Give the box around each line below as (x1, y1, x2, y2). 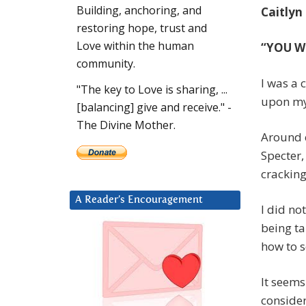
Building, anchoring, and (76, 3, 201, 18)
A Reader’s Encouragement (75, 195, 203, 206)
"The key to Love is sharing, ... (76, 82, 227, 98)
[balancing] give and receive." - (76, 100, 232, 115)
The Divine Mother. (76, 117, 176, 133)
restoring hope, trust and (76, 20, 207, 36)
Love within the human (76, 38, 194, 54)
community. (76, 56, 135, 72)
